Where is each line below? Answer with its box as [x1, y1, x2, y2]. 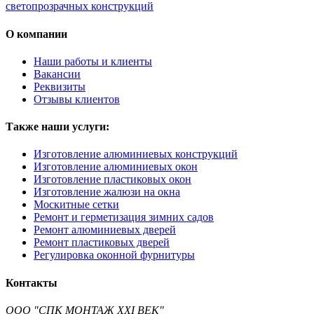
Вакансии [34, 67, 81, 80]
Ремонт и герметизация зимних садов [34, 211, 214, 224]
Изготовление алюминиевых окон [34, 161, 198, 173]
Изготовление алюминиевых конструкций [34, 148, 238, 161]
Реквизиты [34, 80, 86, 93]
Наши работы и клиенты [34, 55, 152, 67]
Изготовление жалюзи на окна [34, 186, 180, 198]
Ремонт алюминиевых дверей [34, 224, 176, 236]
